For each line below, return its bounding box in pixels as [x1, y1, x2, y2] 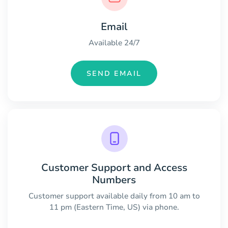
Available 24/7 [88, 38, 140, 48]
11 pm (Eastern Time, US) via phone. [49, 202, 179, 212]
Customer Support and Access [41, 160, 187, 175]
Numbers [92, 173, 136, 187]
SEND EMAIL [87, 68, 141, 78]
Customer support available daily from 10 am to [28, 190, 200, 201]
